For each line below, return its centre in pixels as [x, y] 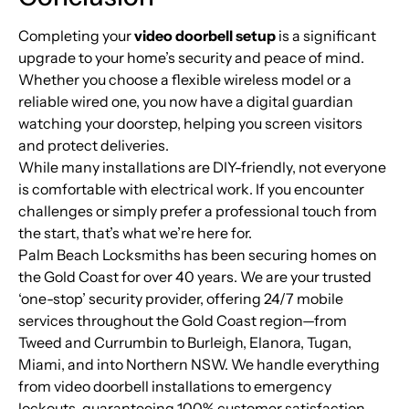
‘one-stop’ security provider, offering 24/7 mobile [181, 299]
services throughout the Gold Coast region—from [183, 321]
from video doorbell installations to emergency [175, 387]
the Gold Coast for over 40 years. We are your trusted [195, 277]
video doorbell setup [205, 36]
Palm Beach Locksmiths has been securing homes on [198, 255]
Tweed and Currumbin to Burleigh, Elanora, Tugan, [185, 343]
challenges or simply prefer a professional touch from [198, 211]
